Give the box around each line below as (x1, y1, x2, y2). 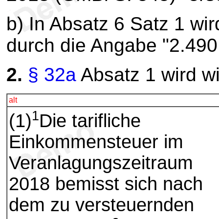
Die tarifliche (39, 110, 141, 131)
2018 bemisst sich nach (9, 173, 203, 194)
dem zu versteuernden (9, 194, 194, 215)
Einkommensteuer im (9, 131, 183, 152)
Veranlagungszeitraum (9, 152, 193, 173)
